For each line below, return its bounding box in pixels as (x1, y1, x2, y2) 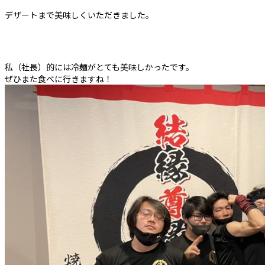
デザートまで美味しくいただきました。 (5, 9, 154, 21)
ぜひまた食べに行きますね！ (5, 73, 112, 85)
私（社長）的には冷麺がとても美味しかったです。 (5, 61, 194, 73)
